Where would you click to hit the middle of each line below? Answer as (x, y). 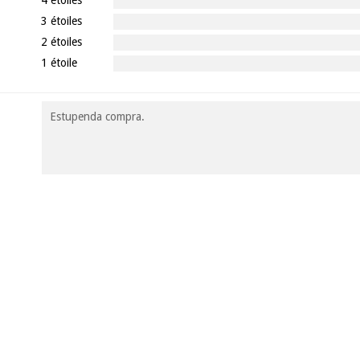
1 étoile (59, 62)
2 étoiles (61, 41)
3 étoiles (61, 20)
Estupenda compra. (97, 116)
